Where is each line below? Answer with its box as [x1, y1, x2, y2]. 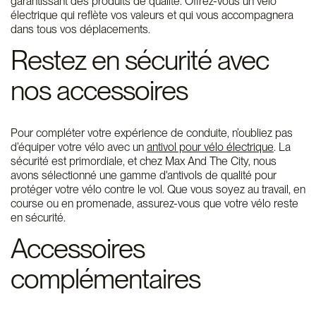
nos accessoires [11, 73, 188, 107]
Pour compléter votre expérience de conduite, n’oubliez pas [11, 126, 293, 140]
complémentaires [11, 262, 200, 295]
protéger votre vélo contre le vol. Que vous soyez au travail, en [11, 183, 305, 196]
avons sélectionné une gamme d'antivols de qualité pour [11, 169, 276, 182]
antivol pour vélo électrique [147, 140, 274, 154]
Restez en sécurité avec [11, 43, 269, 76]
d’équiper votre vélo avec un [11, 140, 147, 154]
